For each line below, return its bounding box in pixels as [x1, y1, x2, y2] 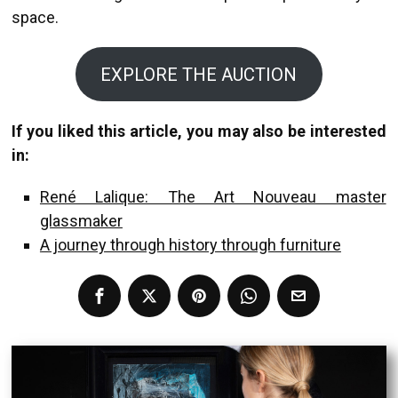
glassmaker [39, 211, 123, 231]
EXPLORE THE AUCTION [100, 63, 298, 85]
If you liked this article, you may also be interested [12, 122, 386, 141]
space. [12, 8, 60, 28]
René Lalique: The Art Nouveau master [39, 187, 386, 207]
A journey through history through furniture [39, 235, 341, 255]
